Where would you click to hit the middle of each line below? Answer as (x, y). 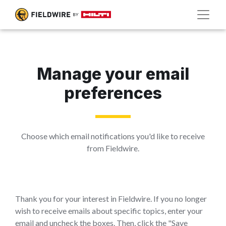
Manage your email (113, 74)
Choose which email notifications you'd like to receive (113, 136)
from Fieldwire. (113, 148)
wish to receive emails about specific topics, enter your (109, 211)
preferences (113, 93)
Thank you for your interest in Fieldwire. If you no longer (111, 199)
